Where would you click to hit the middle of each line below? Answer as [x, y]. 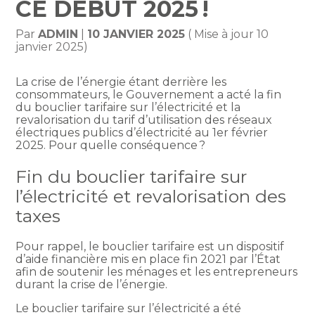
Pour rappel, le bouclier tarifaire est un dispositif [150, 246]
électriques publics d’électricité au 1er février [142, 133]
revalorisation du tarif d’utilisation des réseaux [144, 120]
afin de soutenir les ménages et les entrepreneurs [157, 271]
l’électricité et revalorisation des [151, 196]
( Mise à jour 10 [227, 34]
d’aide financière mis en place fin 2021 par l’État [148, 259]
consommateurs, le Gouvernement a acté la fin [149, 95]
